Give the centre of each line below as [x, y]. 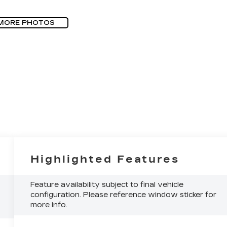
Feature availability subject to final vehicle [107, 184]
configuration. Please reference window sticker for [124, 195]
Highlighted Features [105, 159]
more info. [49, 205]
